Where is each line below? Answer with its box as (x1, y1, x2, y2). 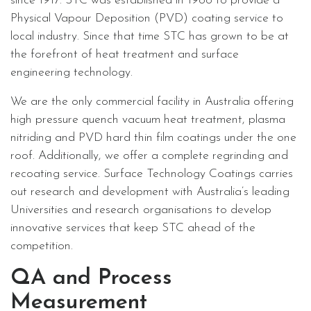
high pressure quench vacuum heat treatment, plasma (10, 114, 285, 126)
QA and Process (10, 267, 172, 289)
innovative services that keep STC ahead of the (10, 222, 255, 234)
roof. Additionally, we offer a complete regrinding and (10, 150, 288, 162)
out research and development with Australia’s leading (10, 186, 289, 198)
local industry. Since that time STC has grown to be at (10, 31, 289, 42)
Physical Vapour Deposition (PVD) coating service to (10, 12, 283, 24)
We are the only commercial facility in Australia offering (10, 96, 294, 108)
